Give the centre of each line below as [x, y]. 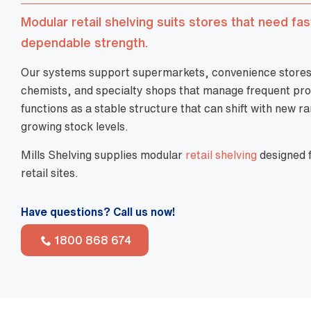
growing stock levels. [75, 126]
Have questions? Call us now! [98, 212]
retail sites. [50, 173]
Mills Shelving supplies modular [103, 155]
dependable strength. [84, 42]
